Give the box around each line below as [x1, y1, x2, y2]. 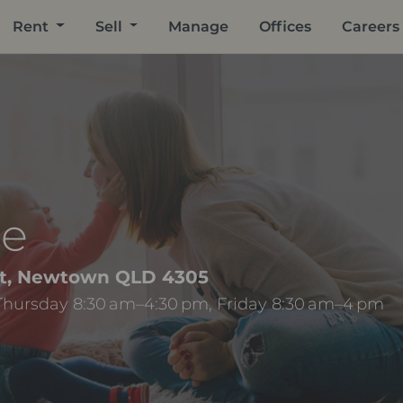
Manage [168, 17, 229, 35]
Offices [259, 17, 312, 35]
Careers [342, 17, 400, 35]
